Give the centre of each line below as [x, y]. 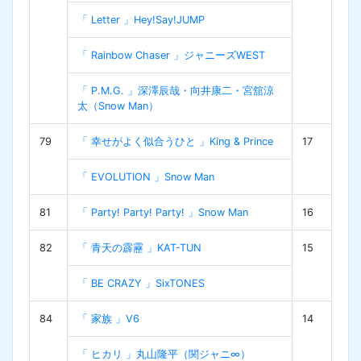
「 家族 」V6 [108, 318]
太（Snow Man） [118, 106]
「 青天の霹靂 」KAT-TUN [139, 247]
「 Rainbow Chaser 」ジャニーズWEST [171, 55]
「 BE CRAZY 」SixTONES [141, 283]
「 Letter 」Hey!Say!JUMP [141, 19]
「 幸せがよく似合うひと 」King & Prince [175, 141]
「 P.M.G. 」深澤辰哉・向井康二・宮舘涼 [176, 90]
